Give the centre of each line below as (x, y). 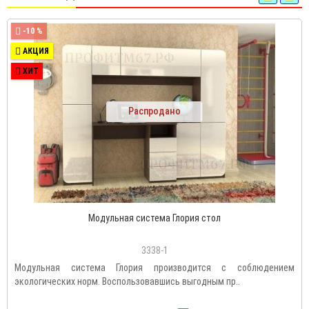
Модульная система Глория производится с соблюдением (154, 268)
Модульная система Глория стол (154, 218)
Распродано (154, 111)
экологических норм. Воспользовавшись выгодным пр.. (127, 282)
